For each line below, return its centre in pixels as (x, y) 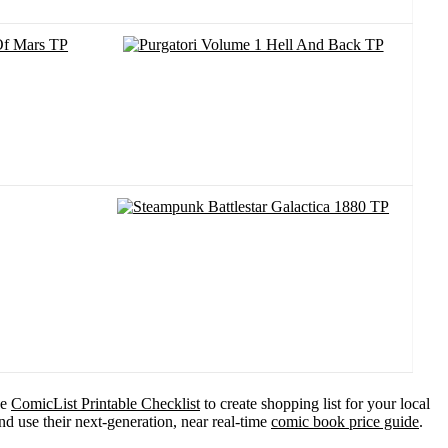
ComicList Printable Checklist (105, 403)
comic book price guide (345, 421)
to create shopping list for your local (315, 403)
